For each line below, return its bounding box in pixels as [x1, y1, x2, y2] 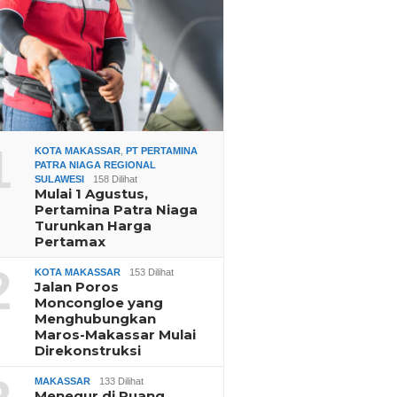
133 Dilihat [99, 375, 144, 386]
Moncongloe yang [35, 293, 164, 311]
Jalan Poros [35, 277, 120, 295]
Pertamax [35, 232, 106, 250]
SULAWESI [35, 173, 85, 184]
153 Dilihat [129, 266, 175, 277]
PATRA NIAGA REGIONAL [35, 159, 157, 170]
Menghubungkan [35, 309, 157, 327]
